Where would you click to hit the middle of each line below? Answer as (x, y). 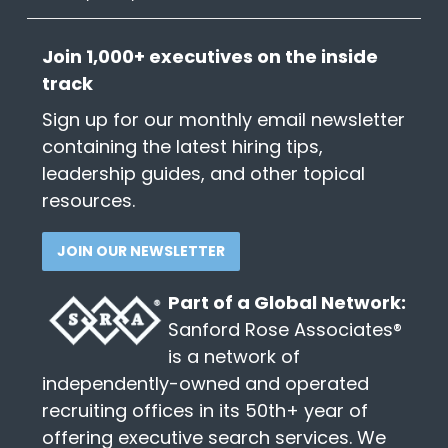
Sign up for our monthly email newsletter (223, 120)
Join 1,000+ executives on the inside (209, 57)
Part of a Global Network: (286, 303)
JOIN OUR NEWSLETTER (140, 251)
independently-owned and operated (205, 384)
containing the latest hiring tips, (182, 147)
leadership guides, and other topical (203, 174)
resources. (88, 201)
